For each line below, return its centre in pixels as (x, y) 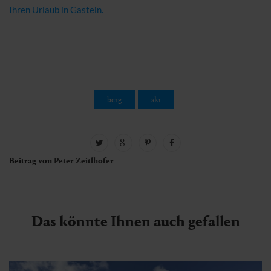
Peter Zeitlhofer (84, 161)
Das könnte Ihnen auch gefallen (135, 222)
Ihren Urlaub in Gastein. (56, 10)
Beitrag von (31, 161)
